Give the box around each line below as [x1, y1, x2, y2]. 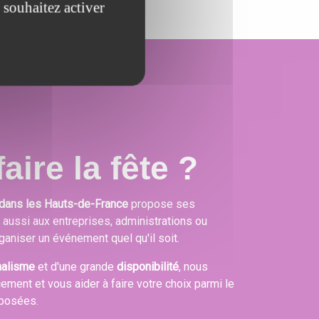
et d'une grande [35, 260, 117, 274]
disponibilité [117, 260, 179, 274]
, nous [179, 260, 208, 274]
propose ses [131, 197, 195, 211]
